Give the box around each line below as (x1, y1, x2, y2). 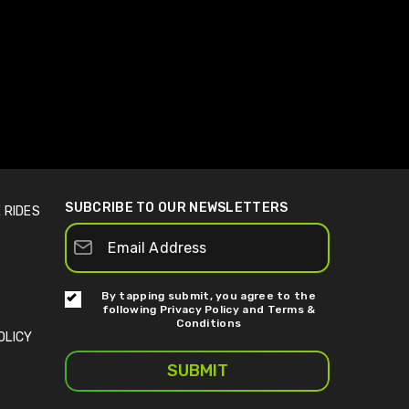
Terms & (267, 302, 316, 316)
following (101, 302, 160, 316)
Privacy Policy (159, 302, 243, 316)
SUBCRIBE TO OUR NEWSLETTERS (65, 199, 288, 215)
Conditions (176, 316, 242, 330)
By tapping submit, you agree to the (101, 288, 316, 302)
